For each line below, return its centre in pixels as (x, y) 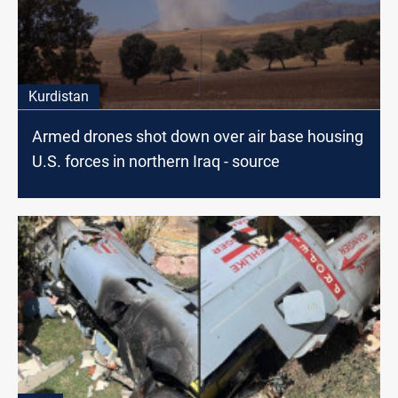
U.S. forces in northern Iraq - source (156, 161)
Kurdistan (59, 96)
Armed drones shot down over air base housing (198, 136)
